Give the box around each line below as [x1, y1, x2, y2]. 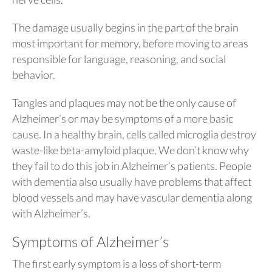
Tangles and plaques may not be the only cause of [12, 96, 236, 109]
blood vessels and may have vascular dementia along [12, 191, 252, 204]
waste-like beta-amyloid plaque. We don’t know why [12, 143, 249, 157]
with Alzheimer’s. [12, 206, 90, 220]
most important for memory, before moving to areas [12, 36, 248, 50]
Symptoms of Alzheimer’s [12, 233, 169, 250]
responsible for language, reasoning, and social [12, 52, 226, 66]
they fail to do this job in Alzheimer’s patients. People [12, 159, 251, 172]
